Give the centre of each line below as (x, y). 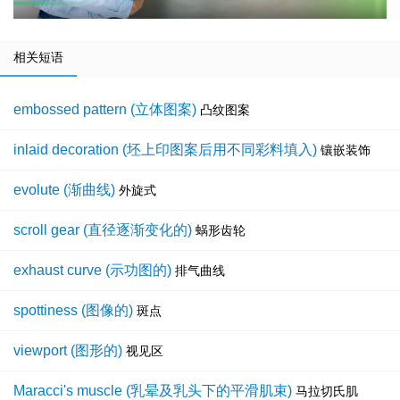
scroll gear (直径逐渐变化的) (103, 230)
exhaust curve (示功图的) (92, 271)
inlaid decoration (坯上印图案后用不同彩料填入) (165, 150)
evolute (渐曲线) (64, 190)
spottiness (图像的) (73, 311)
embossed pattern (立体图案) (105, 110)
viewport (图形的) (68, 351)
